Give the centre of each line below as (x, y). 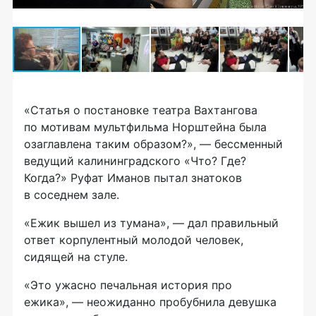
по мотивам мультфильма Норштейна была (145, 127)
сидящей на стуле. (76, 257)
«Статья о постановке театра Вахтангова (141, 110)
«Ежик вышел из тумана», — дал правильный (151, 223)
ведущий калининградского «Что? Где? (135, 161)
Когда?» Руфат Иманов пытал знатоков (133, 178)
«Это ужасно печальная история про (128, 285)
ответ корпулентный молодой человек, (134, 240)
